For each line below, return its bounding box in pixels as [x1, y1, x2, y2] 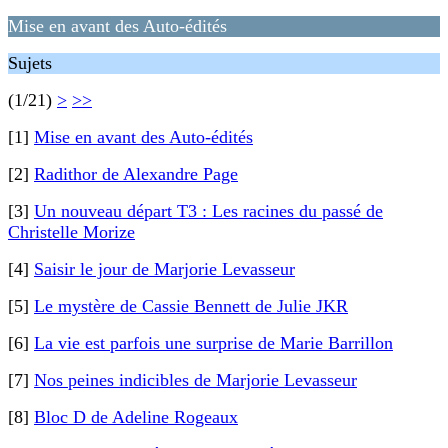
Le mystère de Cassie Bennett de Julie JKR [34, 296, 348, 316]
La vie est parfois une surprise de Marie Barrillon [34, 333, 393, 353]
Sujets [8, 53, 52, 73]
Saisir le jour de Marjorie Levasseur [34, 259, 295, 279]
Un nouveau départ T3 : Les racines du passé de [34, 201, 383, 221]
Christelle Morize [8, 222, 135, 242]
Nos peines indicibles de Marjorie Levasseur [34, 370, 357, 390]
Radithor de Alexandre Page [34, 164, 238, 184]
